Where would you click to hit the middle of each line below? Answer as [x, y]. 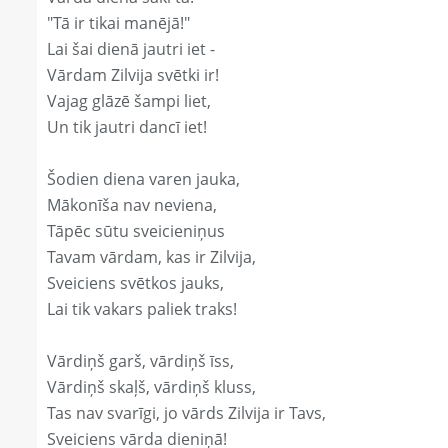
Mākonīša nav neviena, [132, 205]
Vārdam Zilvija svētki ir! [133, 75]
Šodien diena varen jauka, [143, 179]
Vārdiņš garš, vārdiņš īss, [140, 361]
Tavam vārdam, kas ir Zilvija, [151, 257]
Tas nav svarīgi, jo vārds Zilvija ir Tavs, [186, 413]
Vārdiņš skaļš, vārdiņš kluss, [151, 387]
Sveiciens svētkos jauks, [135, 283]
